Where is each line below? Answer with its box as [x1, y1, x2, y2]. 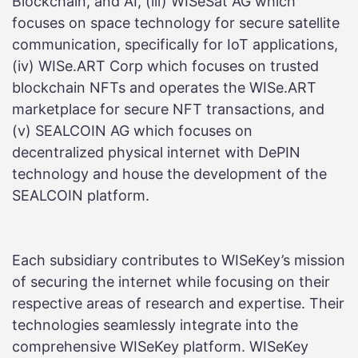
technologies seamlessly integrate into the [12, 316, 298, 334]
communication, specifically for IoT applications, [12, 36, 338, 54]
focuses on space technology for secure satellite [12, 14, 340, 32]
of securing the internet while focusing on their [12, 273, 330, 291]
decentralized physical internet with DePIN [12, 144, 300, 161]
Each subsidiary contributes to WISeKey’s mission [12, 252, 345, 269]
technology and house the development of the [12, 165, 327, 183]
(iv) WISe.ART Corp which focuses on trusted [12, 58, 319, 75]
